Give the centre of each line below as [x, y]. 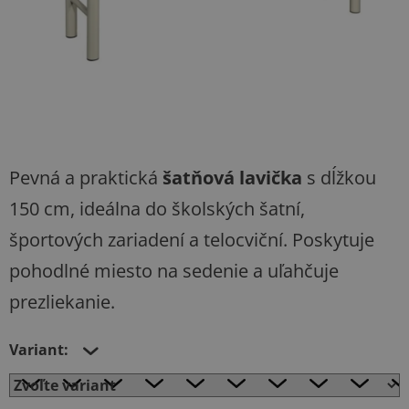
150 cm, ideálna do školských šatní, [157, 208]
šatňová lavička [232, 177]
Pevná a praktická [86, 177]
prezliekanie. [62, 301]
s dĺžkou [339, 177]
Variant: [39, 349]
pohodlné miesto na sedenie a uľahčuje [174, 270]
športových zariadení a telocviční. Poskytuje [192, 239]
